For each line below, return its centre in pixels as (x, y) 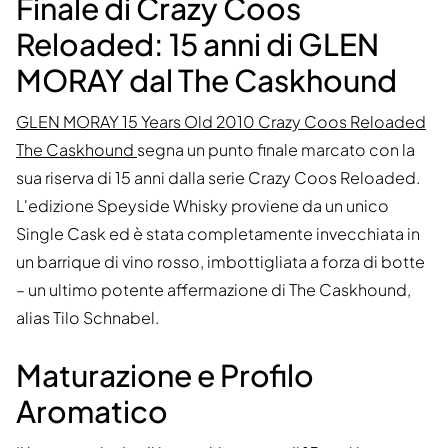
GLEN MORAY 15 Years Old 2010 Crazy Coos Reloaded (221, 122)
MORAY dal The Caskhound (206, 80)
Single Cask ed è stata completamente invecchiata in (218, 234)
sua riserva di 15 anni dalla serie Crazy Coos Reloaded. (218, 178)
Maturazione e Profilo (165, 375)
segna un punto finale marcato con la (276, 150)
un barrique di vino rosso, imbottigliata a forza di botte (220, 262)
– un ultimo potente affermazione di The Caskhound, (213, 290)
